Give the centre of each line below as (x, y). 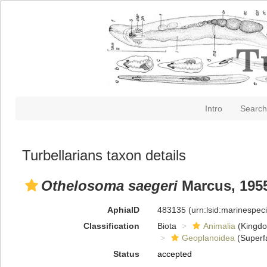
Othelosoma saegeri (109, 186)
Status (126, 254)
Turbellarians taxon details (104, 155)
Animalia (219, 226)
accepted (174, 254)
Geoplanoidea (208, 238)
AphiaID (123, 210)
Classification (111, 226)
